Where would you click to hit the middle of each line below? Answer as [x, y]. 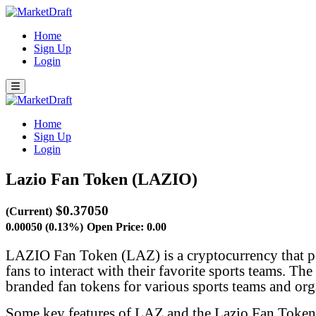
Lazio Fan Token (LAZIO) [102, 179]
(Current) [29, 211]
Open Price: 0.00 [127, 226]
